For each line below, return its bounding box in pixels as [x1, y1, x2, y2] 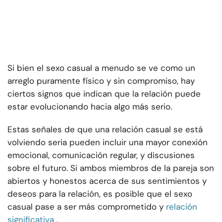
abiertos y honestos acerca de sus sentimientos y [7, 175, 207, 187]
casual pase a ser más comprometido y [7, 201, 164, 213]
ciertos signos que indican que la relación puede [7, 88, 201, 100]
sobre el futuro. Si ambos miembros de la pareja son [7, 163, 214, 174]
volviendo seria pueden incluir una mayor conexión [7, 137, 208, 148]
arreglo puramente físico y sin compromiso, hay [7, 75, 195, 87]
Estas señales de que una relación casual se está [7, 124, 203, 135]
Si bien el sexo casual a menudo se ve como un [7, 62, 195, 74]
